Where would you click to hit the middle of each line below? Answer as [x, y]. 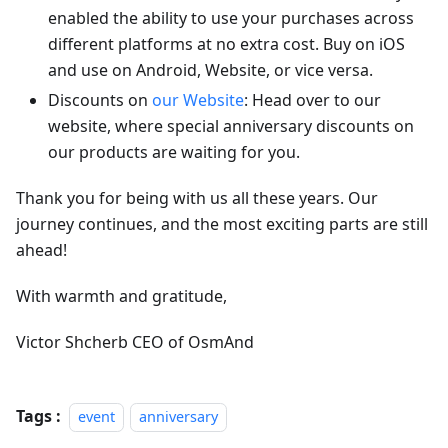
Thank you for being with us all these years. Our [197, 198]
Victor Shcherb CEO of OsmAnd [135, 342]
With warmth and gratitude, [121, 296]
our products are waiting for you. [174, 152]
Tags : [38, 416]
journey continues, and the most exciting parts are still [222, 224]
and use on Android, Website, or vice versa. [210, 70]
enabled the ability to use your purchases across [231, 18]
